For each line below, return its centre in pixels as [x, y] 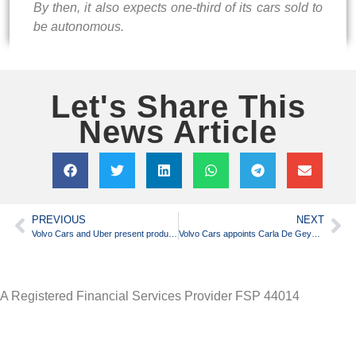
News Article [178, 132]
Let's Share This [178, 106]
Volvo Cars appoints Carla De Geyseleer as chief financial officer [315, 233]
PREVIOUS [59, 219]
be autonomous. [79, 26]
